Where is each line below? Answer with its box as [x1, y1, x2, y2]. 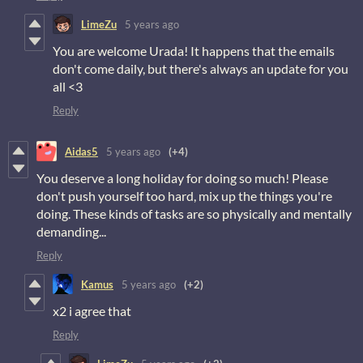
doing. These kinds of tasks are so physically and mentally [36, 206, 352, 222]
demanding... [36, 224, 106, 240]
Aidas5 [65, 144, 98, 158]
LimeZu [81, 17, 117, 31]
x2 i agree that [53, 303, 131, 319]
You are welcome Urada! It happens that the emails [53, 43, 335, 59]
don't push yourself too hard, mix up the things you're [36, 188, 332, 204]
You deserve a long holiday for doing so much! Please [36, 170, 328, 186]
